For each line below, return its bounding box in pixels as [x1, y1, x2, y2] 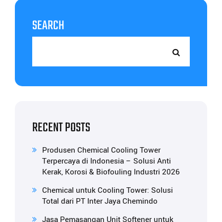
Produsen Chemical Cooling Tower [42, 145, 161, 156]
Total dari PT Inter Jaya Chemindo [42, 196, 158, 207]
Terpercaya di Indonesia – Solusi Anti [42, 156, 171, 167]
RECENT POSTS [32, 118, 90, 138]
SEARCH [32, 16, 64, 36]
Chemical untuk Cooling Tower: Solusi [42, 185, 173, 196]
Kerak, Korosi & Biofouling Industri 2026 [42, 166, 180, 178]
